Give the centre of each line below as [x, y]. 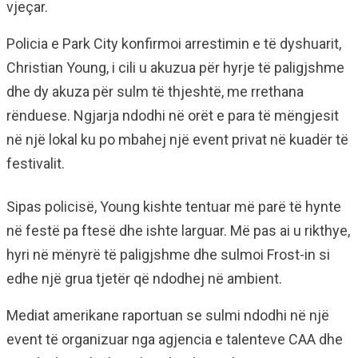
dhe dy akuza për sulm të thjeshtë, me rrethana [155, 91]
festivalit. [36, 163]
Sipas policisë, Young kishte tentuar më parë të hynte [174, 207]
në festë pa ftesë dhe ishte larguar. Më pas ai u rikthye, [178, 231]
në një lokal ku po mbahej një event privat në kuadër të [177, 139]
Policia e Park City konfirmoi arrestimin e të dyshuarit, [174, 44]
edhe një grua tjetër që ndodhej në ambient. [144, 278]
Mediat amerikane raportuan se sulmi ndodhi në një [168, 315]
